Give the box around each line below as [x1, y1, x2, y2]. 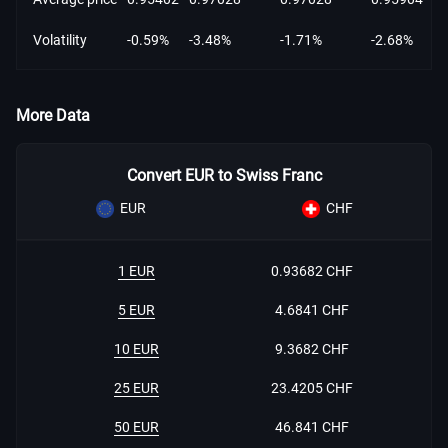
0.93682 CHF [270, 263, 353, 279]
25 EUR [114, 380, 159, 396]
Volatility [33, 32, 87, 48]
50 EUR [114, 419, 159, 435]
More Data [16, 106, 90, 125]
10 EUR [114, 341, 159, 357]
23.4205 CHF [270, 380, 353, 396]
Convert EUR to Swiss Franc [126, 166, 322, 185]
